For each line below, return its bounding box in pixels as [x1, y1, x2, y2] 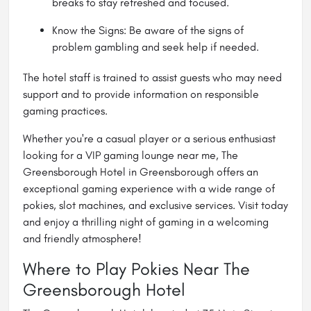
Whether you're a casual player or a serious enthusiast [23, 131, 276, 145]
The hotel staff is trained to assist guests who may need [23, 70, 282, 84]
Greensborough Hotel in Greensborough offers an [23, 165, 258, 178]
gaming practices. [23, 103, 108, 117]
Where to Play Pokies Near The [23, 258, 250, 279]
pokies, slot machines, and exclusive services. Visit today [23, 198, 288, 212]
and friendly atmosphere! [23, 231, 142, 245]
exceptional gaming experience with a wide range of [23, 181, 275, 195]
